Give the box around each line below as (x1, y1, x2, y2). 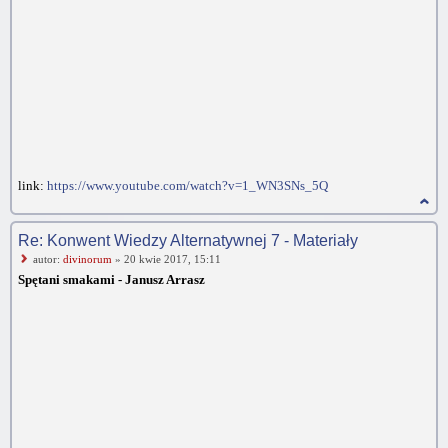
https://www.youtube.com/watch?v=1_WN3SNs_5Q (47, 178, 328, 193)
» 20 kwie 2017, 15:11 (112, 253, 221, 265)
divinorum (63, 253, 112, 265)
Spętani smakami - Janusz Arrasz (18, 272, 205, 287)
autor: (33, 253, 63, 265)
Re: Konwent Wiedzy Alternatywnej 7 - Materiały (18, 232, 358, 249)
